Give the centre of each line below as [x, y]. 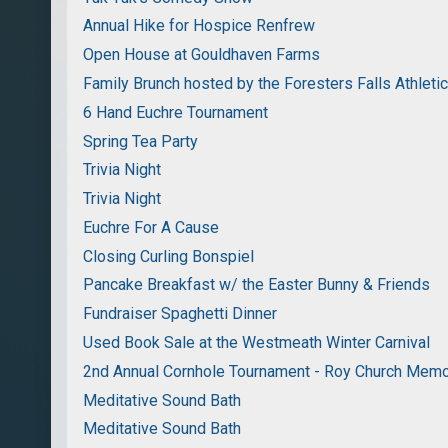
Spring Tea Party [141, 141]
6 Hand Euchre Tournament [176, 112]
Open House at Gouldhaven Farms [202, 55]
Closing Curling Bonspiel [169, 256]
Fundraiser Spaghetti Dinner [180, 314]
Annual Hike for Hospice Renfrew [199, 26]
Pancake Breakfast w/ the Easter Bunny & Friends [257, 285]
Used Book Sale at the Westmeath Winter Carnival [257, 343]
